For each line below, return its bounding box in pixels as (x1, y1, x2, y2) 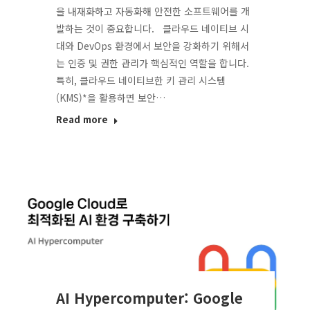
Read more (55, 112, 108, 126)
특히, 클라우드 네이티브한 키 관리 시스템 (55, 73, 226, 87)
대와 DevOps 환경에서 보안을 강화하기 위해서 (55, 38, 249, 53)
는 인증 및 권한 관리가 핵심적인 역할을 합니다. (55, 55, 249, 70)
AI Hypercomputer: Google (55, 288, 243, 309)
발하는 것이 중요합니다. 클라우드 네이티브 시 (55, 21, 249, 35)
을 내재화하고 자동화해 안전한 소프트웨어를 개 (55, 3, 250, 18)
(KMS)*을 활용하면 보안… (55, 90, 165, 104)
